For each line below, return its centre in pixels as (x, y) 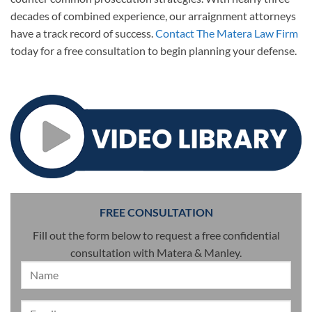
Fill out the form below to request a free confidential (156, 235)
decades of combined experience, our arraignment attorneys (153, 16)
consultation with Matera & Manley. (156, 252)
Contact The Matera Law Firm (227, 33)
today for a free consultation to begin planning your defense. (154, 51)
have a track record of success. (83, 33)
